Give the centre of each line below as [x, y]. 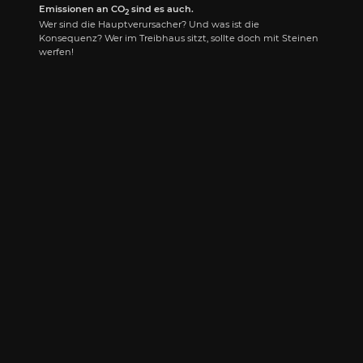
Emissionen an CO [82, 9]
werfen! [56, 52]
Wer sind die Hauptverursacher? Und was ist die [149, 25]
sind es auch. [161, 9]
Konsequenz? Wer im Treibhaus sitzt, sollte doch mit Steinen [179, 38]
